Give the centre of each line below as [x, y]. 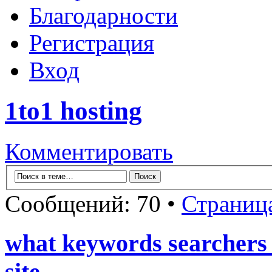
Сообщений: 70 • [93, 203]
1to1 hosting [73, 111]
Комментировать [89, 152]
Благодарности [104, 16]
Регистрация [92, 43]
